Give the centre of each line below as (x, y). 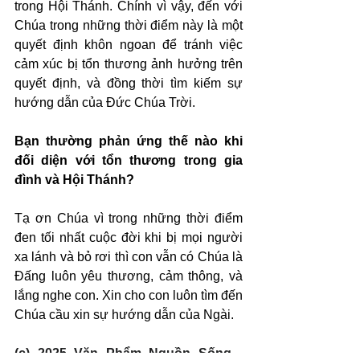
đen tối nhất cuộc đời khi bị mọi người (129, 237)
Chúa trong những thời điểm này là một (129, 25)
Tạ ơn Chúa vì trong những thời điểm (129, 218)
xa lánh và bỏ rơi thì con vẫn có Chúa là (129, 257)
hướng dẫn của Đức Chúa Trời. (105, 102)
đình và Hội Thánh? (74, 180)
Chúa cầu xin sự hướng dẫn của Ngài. (124, 315)
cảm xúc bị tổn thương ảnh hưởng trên (129, 64)
